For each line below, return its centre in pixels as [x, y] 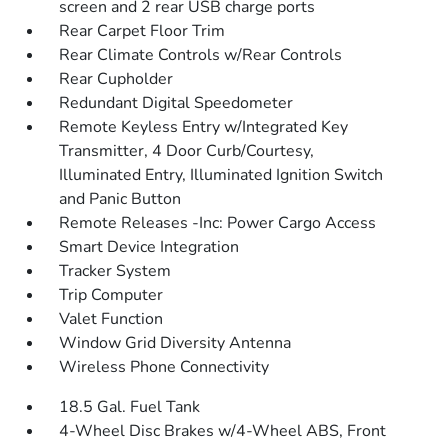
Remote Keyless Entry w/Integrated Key [204, 127]
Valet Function [111, 319]
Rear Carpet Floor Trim [142, 31]
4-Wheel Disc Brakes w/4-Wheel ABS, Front [223, 431]
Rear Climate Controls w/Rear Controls [201, 55]
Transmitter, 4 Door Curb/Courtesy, [187, 151]
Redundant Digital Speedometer [176, 103]
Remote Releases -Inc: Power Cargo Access [218, 223]
